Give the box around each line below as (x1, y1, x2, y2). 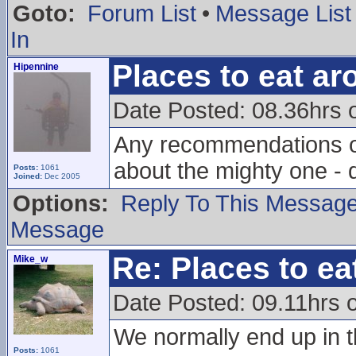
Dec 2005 (42, 172, 80, 180)
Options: (13, 191, 109, 216)
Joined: (14, 172, 42, 180)
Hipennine (14, 61, 59, 72)
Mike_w (14, 253, 48, 265)
